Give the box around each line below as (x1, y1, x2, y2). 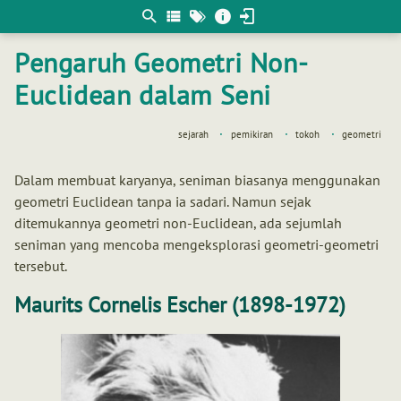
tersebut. (14, 257, 67, 276)
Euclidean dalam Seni (14, 77, 272, 112)
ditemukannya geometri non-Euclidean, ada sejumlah (14, 214, 342, 233)
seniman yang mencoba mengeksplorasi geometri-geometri (14, 235, 379, 254)
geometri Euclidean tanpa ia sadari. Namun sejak (14, 192, 311, 211)
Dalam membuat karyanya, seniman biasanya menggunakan (14, 171, 380, 190)
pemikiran (231, 128, 274, 141)
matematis (13, 28, 70, 45)
